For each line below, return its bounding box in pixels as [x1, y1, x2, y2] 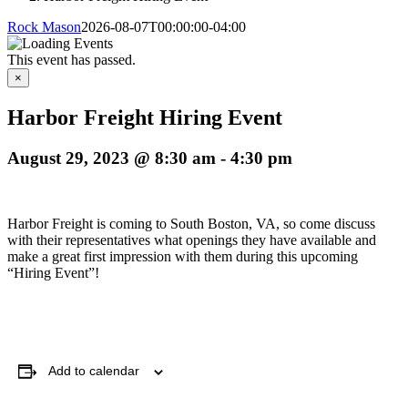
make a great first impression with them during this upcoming [7, 249, 358, 265]
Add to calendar [48, 363, 139, 379]
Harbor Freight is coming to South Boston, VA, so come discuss [7, 216, 375, 232]
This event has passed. [7, 51, 136, 67]
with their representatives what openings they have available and [7, 232, 376, 249]
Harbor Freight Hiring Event [7, 105, 282, 129]
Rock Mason [7, 18, 81, 35]
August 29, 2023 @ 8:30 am [7, 148, 216, 168]
